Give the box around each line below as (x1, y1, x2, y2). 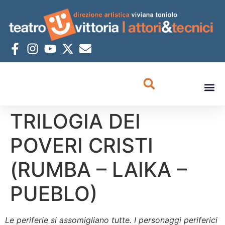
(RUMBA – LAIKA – (10, 157, 187, 182)
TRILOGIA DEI (10, 109, 141, 134)
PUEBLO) (10, 181, 97, 206)
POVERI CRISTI (10, 133, 153, 158)
